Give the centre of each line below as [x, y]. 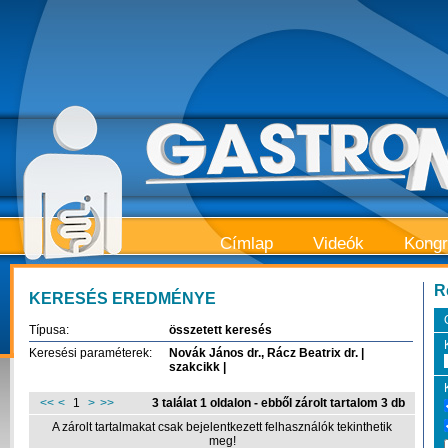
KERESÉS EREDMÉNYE [122, 298]
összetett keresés [220, 329]
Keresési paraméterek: [90, 352]
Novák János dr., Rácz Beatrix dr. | [266, 352]
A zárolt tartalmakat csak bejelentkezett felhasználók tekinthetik [222, 426]
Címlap [246, 243]
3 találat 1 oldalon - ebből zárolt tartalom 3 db [279, 402]
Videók [338, 243]
